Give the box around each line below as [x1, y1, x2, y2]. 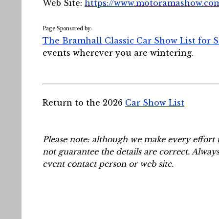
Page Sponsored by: [43, 25, 92, 32]
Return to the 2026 [43, 98, 125, 108]
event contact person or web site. [43, 159, 174, 169]
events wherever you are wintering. [43, 48, 194, 58]
